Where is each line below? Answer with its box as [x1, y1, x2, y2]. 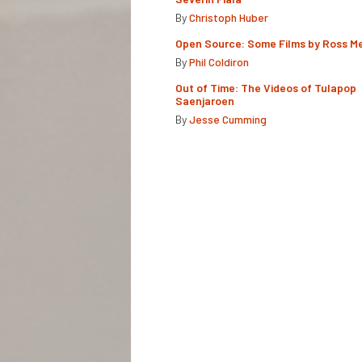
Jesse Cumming [189, 112, 267, 126]
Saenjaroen [175, 93, 234, 107]
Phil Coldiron [189, 54, 249, 69]
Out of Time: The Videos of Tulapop [175, 80, 356, 95]
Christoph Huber [189, 10, 268, 24]
